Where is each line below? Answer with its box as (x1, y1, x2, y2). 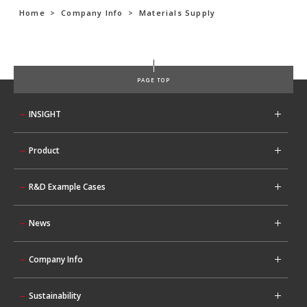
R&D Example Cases (29, 181, 106, 193)
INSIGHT (29, 108, 61, 120)
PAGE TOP (137, 76, 170, 84)
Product (29, 145, 60, 156)
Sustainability (29, 290, 81, 302)
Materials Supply (139, 8, 216, 18)
